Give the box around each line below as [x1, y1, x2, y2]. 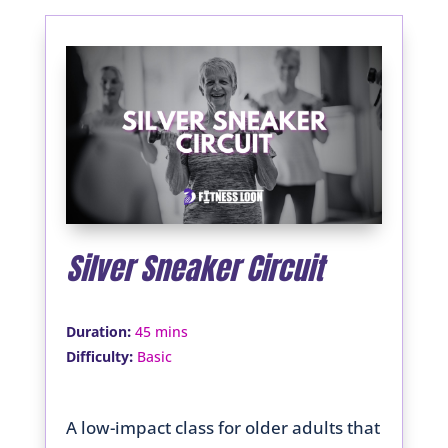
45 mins [134, 321, 188, 341]
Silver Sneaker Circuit [65, 245, 323, 291]
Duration [65, 321, 127, 341]
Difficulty [65, 346, 129, 366]
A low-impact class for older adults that [65, 415, 380, 439]
